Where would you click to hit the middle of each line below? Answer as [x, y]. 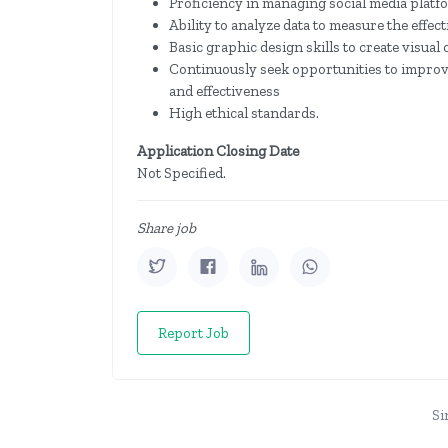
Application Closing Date [218, 151]
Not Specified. [181, 173]
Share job [166, 228]
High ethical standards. [244, 113]
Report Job [193, 333]
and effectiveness [224, 91]
